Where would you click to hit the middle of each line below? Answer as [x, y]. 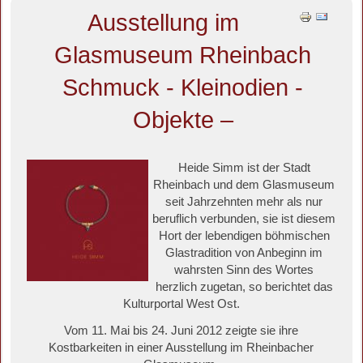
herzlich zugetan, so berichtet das [244, 287]
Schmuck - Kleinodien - [183, 88]
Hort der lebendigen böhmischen [244, 236]
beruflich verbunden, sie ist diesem [244, 219]
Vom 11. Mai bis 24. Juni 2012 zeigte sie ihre [181, 331]
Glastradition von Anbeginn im [244, 253]
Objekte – [183, 120]
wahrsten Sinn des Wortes [244, 270]
